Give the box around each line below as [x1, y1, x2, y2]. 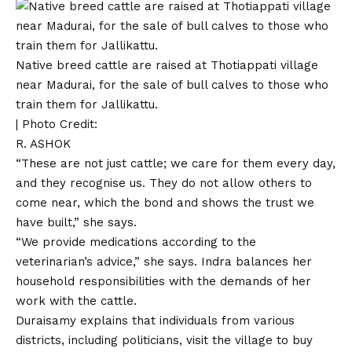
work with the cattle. [16, 294, 137, 308]
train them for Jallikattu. [16, 97, 158, 112]
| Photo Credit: [16, 117, 97, 131]
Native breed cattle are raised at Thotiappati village [16, 58, 318, 72]
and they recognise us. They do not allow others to [16, 176, 312, 190]
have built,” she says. [16, 215, 137, 229]
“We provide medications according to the [16, 235, 256, 249]
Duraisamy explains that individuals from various [16, 313, 295, 328]
